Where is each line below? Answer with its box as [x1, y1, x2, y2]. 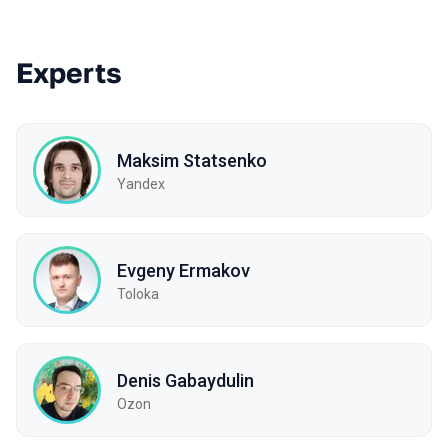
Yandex [117, 175, 165, 192]
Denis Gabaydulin [117, 369, 254, 391]
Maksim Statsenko [117, 149, 267, 171]
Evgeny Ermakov [117, 259, 250, 281]
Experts [16, 56, 122, 89]
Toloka [117, 285, 159, 302]
